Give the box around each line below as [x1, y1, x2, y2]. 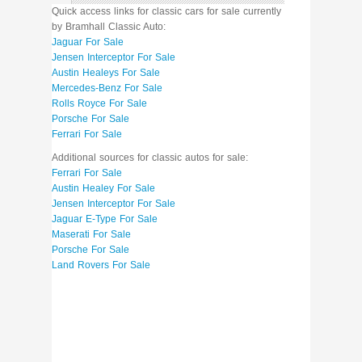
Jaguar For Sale [52, 36, 124, 48]
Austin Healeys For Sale [52, 67, 160, 79]
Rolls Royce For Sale [52, 98, 147, 110]
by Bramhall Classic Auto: [52, 21, 166, 33]
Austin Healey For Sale [52, 183, 155, 195]
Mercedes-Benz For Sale [52, 82, 162, 95]
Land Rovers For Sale [52, 259, 150, 271]
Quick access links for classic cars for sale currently [52, 6, 281, 18]
